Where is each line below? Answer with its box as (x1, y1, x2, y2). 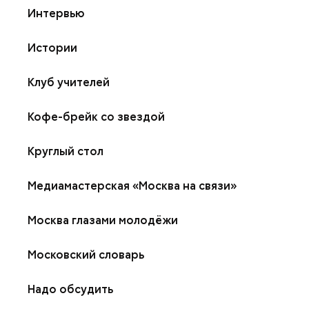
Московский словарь (28, 248, 144, 262)
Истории (28, 41, 77, 55)
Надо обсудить (28, 282, 113, 297)
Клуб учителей (28, 75, 110, 90)
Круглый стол (28, 144, 103, 159)
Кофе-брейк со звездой (28, 110, 165, 124)
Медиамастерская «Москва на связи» (28, 179, 237, 193)
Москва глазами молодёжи (28, 213, 178, 228)
